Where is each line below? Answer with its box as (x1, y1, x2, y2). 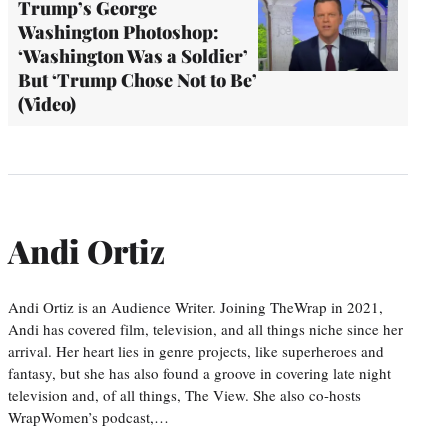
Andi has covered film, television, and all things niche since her (8, 318, 403, 339)
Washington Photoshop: (18, 19, 219, 44)
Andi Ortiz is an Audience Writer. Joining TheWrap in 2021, (8, 296, 383, 317)
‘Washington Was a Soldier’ (18, 43, 248, 68)
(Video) (18, 91, 76, 116)
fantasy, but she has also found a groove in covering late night (8, 362, 391, 383)
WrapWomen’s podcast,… (8, 406, 169, 427)
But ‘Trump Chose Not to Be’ (18, 67, 257, 92)
